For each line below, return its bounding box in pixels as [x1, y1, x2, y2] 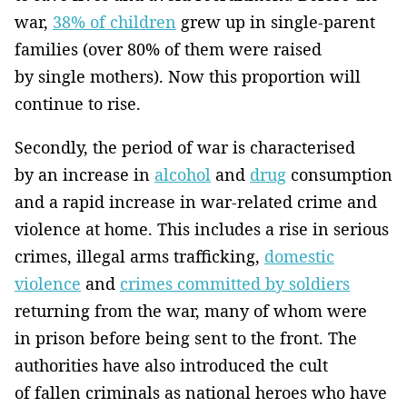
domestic [264, 245, 334, 268]
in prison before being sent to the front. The [15, 327, 357, 350]
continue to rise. [15, 93, 141, 115]
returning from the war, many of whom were [15, 300, 367, 323]
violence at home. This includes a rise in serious [15, 218, 389, 241]
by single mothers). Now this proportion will [15, 65, 361, 88]
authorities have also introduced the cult [15, 354, 328, 377]
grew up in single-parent [176, 11, 375, 34]
